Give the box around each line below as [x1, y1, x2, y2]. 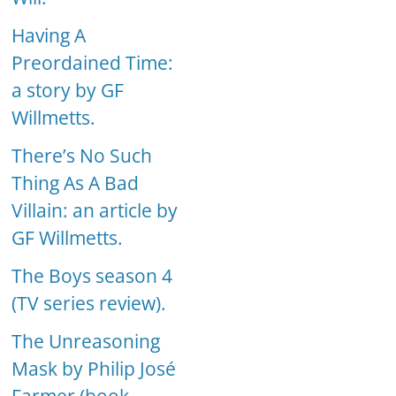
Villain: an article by [11, 198, 179, 224]
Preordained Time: [11, 50, 174, 76]
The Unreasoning [11, 329, 161, 354]
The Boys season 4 [11, 263, 173, 289]
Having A [11, 23, 87, 49]
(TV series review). [11, 291, 167, 316]
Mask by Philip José [11, 356, 177, 382]
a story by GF [11, 78, 125, 103]
